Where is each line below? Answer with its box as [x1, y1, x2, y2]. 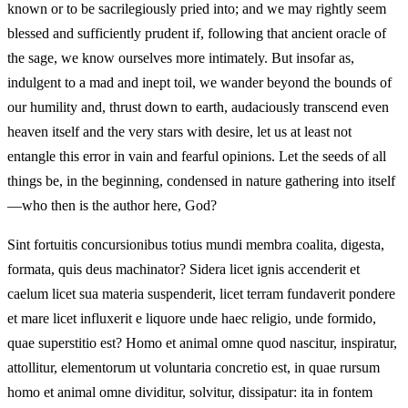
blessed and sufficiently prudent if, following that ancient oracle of [7, 25, 386, 42]
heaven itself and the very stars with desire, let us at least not [7, 124, 352, 140]
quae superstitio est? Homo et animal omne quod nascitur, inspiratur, [7, 335, 397, 352]
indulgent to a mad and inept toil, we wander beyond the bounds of [7, 75, 392, 91]
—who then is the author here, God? [7, 198, 217, 214]
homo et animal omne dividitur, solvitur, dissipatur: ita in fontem [7, 384, 372, 401]
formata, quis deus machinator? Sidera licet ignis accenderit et [7, 261, 360, 278]
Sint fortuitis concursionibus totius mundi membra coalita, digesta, [7, 237, 384, 253]
